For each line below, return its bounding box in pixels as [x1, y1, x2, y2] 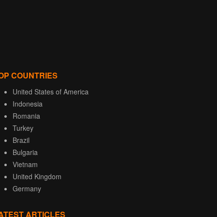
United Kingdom [13, 171, 62, 182]
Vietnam [13, 159, 38, 170]
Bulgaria [13, 147, 38, 157]
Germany [13, 184, 41, 194]
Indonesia [13, 99, 43, 109]
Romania [13, 111, 40, 121]
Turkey [13, 123, 33, 133]
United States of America [13, 87, 89, 97]
